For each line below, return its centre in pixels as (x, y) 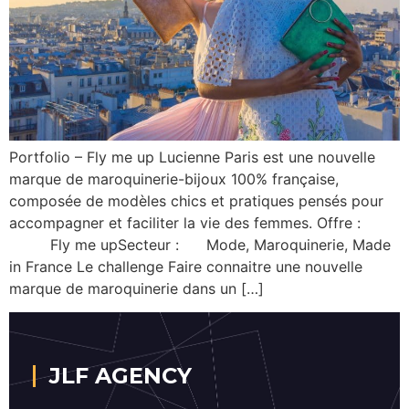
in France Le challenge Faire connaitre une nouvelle (186, 267)
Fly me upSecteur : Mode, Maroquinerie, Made (200, 245)
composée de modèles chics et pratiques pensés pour (196, 201)
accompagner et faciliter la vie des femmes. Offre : (187, 223)
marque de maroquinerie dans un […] (136, 289)
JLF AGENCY (121, 376)
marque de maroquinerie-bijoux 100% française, (174, 179)
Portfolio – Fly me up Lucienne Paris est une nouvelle (192, 157)
